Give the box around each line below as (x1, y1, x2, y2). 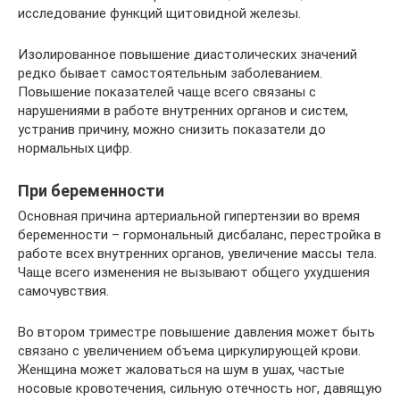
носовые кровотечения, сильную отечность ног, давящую (18, 379, 382, 396)
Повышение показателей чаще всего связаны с (18, 83, 316, 100)
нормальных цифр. (18, 139, 132, 156)
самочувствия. (18, 282, 109, 299)
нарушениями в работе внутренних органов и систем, (18, 102, 348, 119)
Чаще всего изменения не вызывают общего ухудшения (18, 263, 370, 280)
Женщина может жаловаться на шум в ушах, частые (18, 361, 345, 378)
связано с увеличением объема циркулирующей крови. (18, 342, 361, 359)
